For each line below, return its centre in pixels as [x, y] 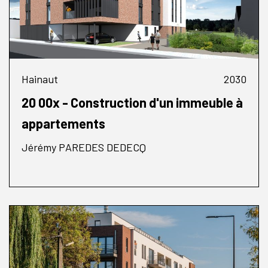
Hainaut [40, 79]
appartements [63, 123]
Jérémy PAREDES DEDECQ [84, 147]
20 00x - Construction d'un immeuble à [132, 102]
